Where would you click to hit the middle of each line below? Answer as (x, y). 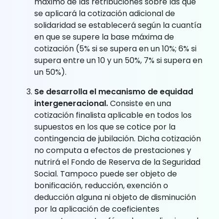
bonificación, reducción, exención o (101, 185)
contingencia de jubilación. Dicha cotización (118, 138)
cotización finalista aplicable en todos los (113, 115)
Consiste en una (140, 103)
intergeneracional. (71, 103)
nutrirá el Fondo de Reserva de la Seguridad (117, 162)
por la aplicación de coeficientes (97, 209)
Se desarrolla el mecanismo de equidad (114, 91)
